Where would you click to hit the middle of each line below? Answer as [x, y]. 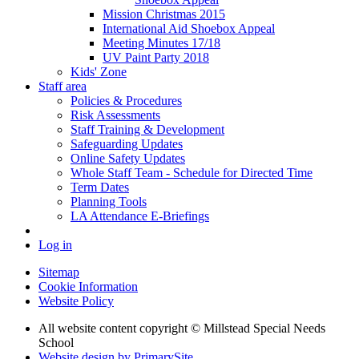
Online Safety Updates [128, 158]
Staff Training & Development [147, 129]
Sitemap [59, 272]
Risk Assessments [115, 115]
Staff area [63, 86]
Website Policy [76, 301]
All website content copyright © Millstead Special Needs [182, 328]
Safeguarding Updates [127, 143]
